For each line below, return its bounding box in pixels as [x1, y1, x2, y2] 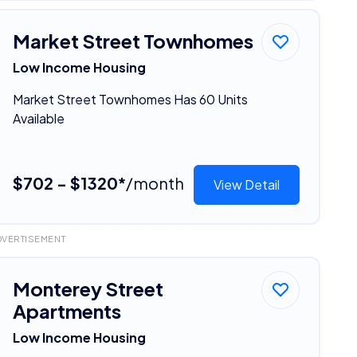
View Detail [214, 175, 280, 193]
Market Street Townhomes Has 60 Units [12, 90, 248, 108]
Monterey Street [12, 276, 163, 300]
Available [12, 109, 65, 127]
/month [125, 172, 184, 193]
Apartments [12, 298, 121, 323]
